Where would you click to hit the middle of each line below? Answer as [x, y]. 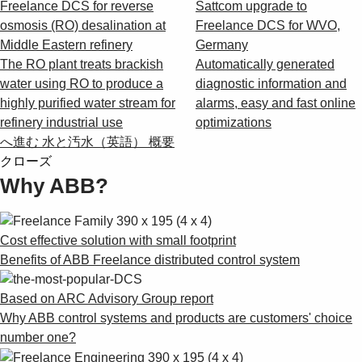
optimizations [234, 122]
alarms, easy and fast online [276, 103]
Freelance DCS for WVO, [268, 25]
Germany [222, 44]
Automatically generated [265, 64]
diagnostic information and [271, 83]
